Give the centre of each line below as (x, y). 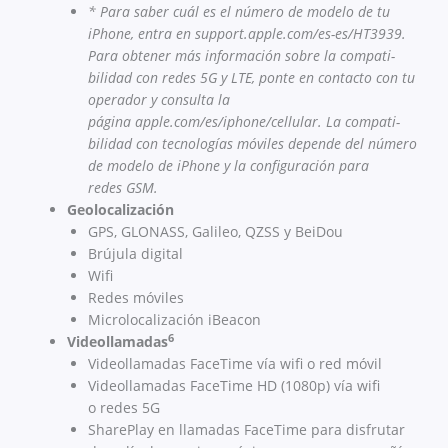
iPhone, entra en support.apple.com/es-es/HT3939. (247, 34)
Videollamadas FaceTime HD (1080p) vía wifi (234, 386)
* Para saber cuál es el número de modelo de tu (239, 12)
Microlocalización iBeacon (174, 320)
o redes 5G (124, 408)
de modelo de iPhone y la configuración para (228, 166)
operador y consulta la (159, 100)
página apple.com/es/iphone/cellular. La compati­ (244, 122)
